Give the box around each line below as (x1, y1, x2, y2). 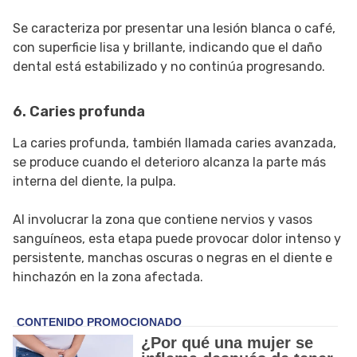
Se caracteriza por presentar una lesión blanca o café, (13, 21, 335, 37)
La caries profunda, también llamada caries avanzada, (13, 135, 336, 151)
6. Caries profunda (13, 103, 145, 121)
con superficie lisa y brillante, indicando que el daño (13, 40, 322, 56)
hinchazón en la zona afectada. (13, 269, 203, 285)
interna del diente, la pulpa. (13, 174, 176, 190)
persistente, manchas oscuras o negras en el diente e (13, 250, 332, 266)
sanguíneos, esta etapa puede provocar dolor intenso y (13, 231, 341, 247)
